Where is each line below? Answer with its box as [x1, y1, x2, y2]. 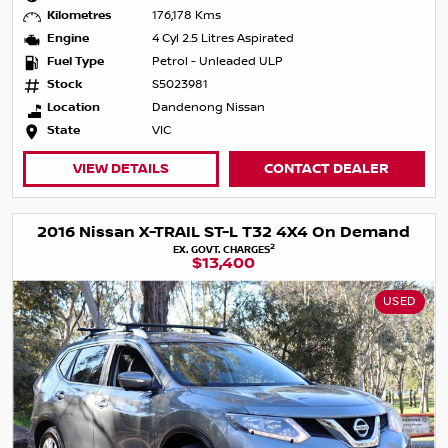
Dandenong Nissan [152, 100, 266, 116]
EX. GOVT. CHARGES [172, 243, 270, 257]
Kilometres [47, 8, 113, 24]
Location [47, 100, 101, 116]
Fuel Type [47, 54, 105, 70]
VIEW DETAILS [73, 160, 170, 178]
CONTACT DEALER [264, 160, 390, 178]
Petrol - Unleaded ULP [152, 54, 284, 70]
